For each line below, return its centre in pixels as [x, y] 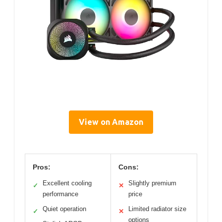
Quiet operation [64, 209]
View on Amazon [111, 122]
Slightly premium [152, 183]
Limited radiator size [157, 209]
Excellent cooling [67, 183]
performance [60, 194]
